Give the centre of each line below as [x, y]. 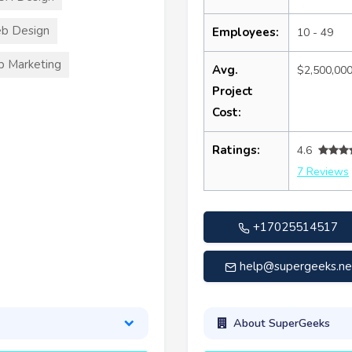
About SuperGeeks [281, 323]
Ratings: [236, 150]
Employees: [246, 32]
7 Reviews [323, 171]
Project [233, 91]
